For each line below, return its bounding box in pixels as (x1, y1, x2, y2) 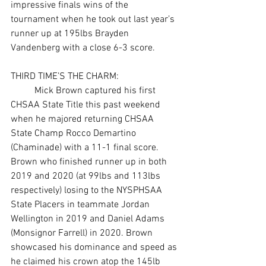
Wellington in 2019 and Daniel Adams (11, 213, 167, 225)
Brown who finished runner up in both (11, 156, 169, 168)
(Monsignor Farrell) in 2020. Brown (11, 227, 155, 239)
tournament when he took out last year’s (11, 13, 177, 26)
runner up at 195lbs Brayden (11, 27, 131, 40)
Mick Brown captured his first (11, 84, 34, 97)
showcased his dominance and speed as (11, 241, 179, 254)
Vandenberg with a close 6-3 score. (11, 42, 157, 54)
